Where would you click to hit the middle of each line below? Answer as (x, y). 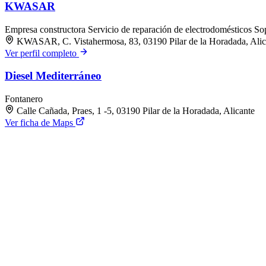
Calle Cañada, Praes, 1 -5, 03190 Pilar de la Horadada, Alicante (136, 111)
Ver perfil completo (42, 53)
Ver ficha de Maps (40, 123)
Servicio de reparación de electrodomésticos (171, 29)
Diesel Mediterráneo (53, 76)
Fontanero (24, 99)
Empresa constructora (46, 29)
